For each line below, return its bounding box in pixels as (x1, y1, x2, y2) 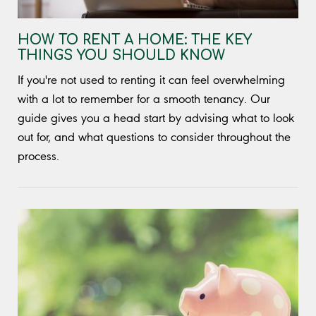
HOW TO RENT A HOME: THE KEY (18, 32, 252, 48)
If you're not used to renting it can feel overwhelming (18, 73, 285, 87)
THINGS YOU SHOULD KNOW (18, 48, 225, 63)
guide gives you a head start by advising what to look (18, 111, 294, 126)
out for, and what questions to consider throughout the (18, 130, 291, 145)
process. (18, 149, 59, 164)
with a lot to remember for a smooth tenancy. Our (18, 92, 270, 107)
